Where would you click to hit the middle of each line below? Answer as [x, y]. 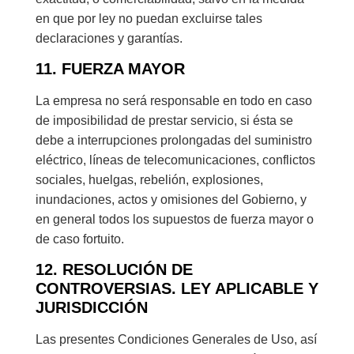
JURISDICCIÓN [91, 308]
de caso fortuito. [79, 239]
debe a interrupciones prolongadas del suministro [173, 140]
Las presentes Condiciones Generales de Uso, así [176, 340]
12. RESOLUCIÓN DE [114, 270]
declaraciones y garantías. [109, 38]
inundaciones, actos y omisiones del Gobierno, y [171, 199]
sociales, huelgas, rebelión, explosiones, [149, 179]
